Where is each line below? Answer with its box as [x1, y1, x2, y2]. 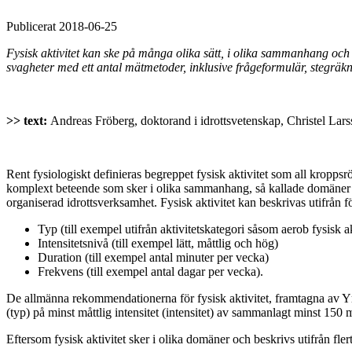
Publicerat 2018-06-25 [6, 19, 117, 33]
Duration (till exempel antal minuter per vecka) [38, 250, 269, 264]
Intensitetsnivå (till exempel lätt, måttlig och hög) [38, 236, 278, 250]
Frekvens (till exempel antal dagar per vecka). [38, 264, 263, 278]
